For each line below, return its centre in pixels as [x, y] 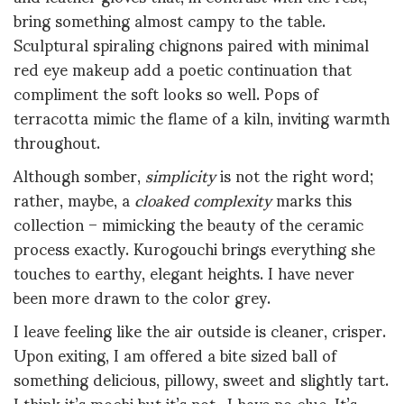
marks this [312, 199]
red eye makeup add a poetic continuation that [183, 68]
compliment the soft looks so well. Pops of [166, 92]
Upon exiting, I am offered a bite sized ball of [175, 354]
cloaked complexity [203, 199]
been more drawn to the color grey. [144, 297]
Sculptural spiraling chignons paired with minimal [191, 43]
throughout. [59, 141]
